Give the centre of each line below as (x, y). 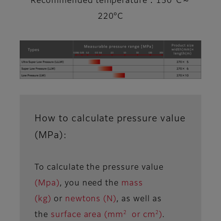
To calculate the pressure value (99, 167)
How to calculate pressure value (110, 119)
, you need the (91, 183)
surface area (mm (87, 215)
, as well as (139, 199)
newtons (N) (91, 199)
